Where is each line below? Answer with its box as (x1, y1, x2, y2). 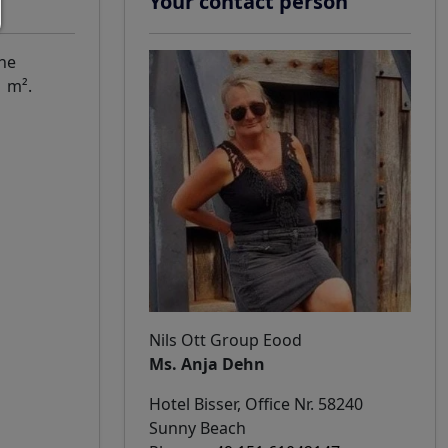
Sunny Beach (149, 417, 246, 439)
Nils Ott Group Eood (149, 329, 302, 351)
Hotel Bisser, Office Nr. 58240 (149, 393, 363, 415)
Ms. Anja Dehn (149, 353, 265, 375)
